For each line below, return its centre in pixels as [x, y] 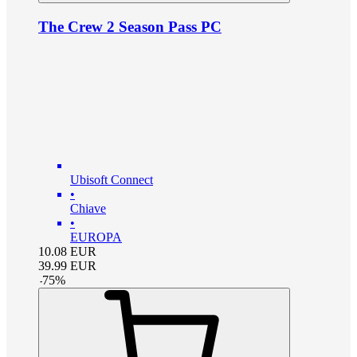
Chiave [88, 209]
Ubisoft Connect [112, 180]
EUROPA [96, 237]
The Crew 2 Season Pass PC [130, 26]
